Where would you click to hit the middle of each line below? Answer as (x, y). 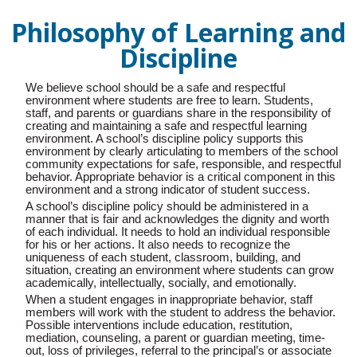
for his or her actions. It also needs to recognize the (158, 244)
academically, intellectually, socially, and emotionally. (161, 282)
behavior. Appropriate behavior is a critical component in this (180, 177)
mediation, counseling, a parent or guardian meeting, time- (175, 338)
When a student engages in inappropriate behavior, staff (169, 300)
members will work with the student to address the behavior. (180, 313)
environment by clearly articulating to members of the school (182, 151)
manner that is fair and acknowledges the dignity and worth (177, 219)
